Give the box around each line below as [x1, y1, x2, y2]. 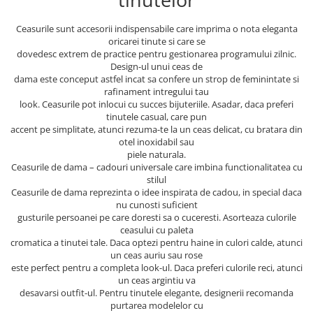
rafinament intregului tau [104, 85, 209, 98]
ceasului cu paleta [119, 224, 194, 236]
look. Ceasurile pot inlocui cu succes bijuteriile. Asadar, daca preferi [20, 98, 293, 110]
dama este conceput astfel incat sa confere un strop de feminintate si [14, 73, 299, 85]
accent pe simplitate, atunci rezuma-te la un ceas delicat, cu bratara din [10, 123, 303, 136]
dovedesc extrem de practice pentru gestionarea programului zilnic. [17, 48, 296, 60]
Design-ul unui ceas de [110, 60, 203, 73]
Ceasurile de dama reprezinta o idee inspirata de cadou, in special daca [11, 186, 302, 198]
